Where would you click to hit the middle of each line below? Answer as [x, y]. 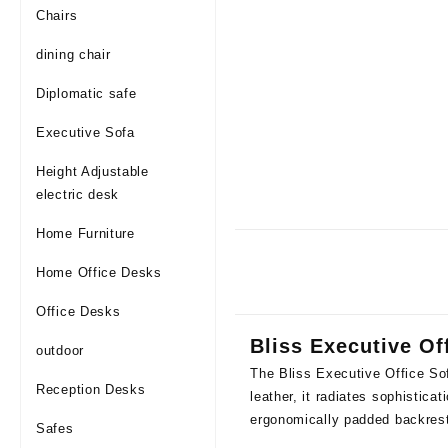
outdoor [60, 350]
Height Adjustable [92, 171]
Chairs [57, 15]
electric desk [78, 194]
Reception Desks [91, 389]
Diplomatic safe [86, 93]
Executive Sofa [85, 132]
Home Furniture [85, 233]
